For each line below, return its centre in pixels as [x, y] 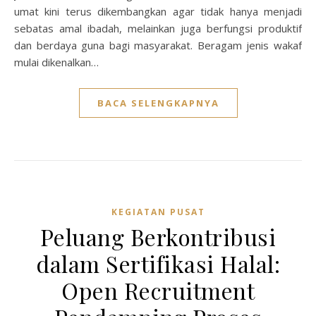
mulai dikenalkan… [56, 62]
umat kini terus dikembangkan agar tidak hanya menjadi [158, 11]
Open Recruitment [158, 290]
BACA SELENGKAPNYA [158, 103]
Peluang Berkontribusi [158, 237]
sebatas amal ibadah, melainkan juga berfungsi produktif [158, 28]
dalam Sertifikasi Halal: [158, 263]
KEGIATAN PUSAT [158, 212]
